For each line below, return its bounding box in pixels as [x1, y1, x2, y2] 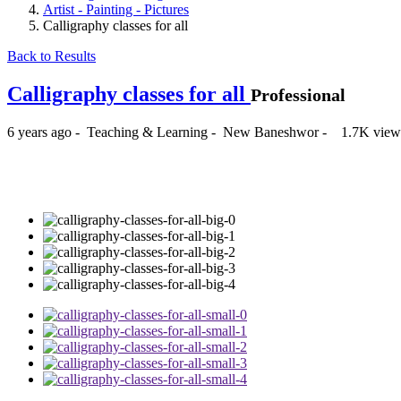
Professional [251, 84, 346, 105]
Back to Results [7, 48, 96, 64]
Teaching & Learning [87, 124, 208, 140]
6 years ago [7, 124, 75, 140]
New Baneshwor [223, 124, 322, 140]
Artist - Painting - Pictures [43, 2, 189, 17]
